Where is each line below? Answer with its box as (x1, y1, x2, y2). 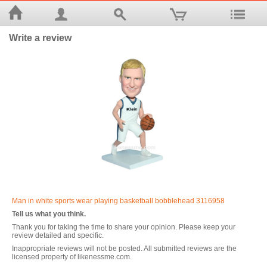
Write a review (9, 33, 72, 43)
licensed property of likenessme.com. (12, 253, 132, 261)
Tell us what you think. (12, 210, 86, 218)
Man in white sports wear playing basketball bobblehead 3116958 (12, 197, 225, 205)
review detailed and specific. (12, 231, 104, 240)
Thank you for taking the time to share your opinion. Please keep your (12, 223, 235, 231)
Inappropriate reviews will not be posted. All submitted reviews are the (12, 244, 237, 253)
